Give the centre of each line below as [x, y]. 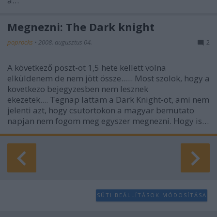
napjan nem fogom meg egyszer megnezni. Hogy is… [108, 121]
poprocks [21, 42]
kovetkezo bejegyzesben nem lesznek [78, 89]
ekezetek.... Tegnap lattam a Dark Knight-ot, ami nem [108, 99]
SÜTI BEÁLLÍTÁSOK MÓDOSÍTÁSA [152, 195]
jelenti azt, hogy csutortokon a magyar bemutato [101, 110]
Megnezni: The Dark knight [81, 26]
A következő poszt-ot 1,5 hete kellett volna [87, 67]
